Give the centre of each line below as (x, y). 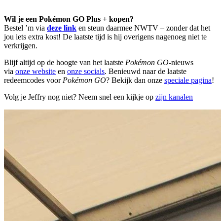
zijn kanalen (174, 97)
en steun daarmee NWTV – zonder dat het (143, 28)
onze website (36, 71)
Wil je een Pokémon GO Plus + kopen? (69, 19)
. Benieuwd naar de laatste (146, 71)
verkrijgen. (21, 45)
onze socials (86, 71)
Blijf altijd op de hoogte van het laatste (65, 62)
